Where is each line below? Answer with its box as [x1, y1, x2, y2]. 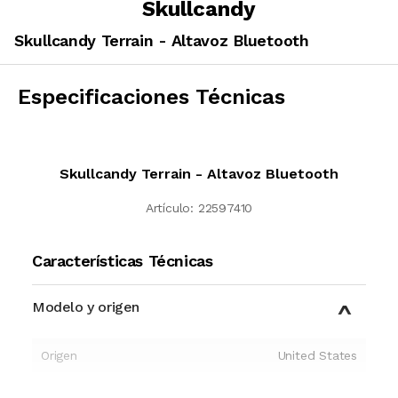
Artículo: [145, 200, 194, 215]
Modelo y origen [32, 298, 139, 315]
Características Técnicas [32, 251, 213, 270]
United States [277, 347, 357, 362]
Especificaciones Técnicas [18, 84, 285, 109]
